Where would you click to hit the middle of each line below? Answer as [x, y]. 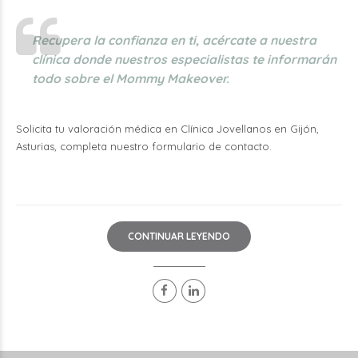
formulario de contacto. [212, 146]
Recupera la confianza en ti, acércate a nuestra [174, 40]
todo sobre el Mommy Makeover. [131, 78]
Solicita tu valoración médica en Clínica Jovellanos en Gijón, [167, 128]
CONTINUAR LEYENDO [179, 236]
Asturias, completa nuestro [84, 146]
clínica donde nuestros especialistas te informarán [184, 59]
